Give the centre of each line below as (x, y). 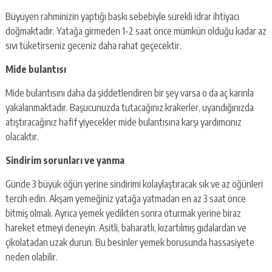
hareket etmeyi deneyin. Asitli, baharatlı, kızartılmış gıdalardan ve (126, 227)
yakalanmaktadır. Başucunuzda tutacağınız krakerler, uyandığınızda (129, 107)
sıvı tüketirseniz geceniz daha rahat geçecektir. (93, 45)
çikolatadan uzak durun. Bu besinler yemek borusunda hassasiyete (130, 242)
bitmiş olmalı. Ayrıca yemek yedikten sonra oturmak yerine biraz (123, 213)
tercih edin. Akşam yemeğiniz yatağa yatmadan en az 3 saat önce (125, 198)
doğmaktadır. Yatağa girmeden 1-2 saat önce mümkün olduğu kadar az (136, 31)
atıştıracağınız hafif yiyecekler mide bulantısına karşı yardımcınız (123, 122)
